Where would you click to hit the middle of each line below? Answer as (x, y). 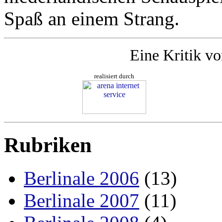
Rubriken (48, 145)
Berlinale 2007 (82, 200)
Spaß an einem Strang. (92, 18)
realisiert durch (114, 76)
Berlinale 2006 (82, 178)
